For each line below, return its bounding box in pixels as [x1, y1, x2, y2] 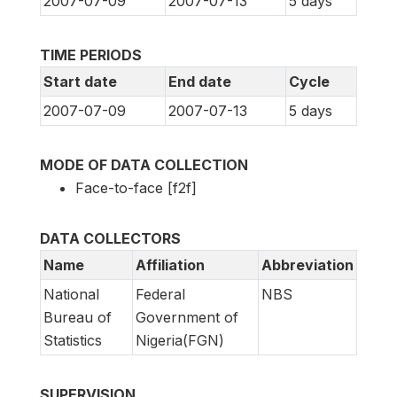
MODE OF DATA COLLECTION [40, 156, 248, 175]
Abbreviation [261, 256, 354, 275]
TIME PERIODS [40, 46, 142, 65]
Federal [136, 285, 185, 304]
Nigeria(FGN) [136, 331, 224, 350]
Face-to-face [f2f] [75, 179, 197, 198]
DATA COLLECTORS [40, 230, 181, 248]
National [43, 285, 99, 304]
